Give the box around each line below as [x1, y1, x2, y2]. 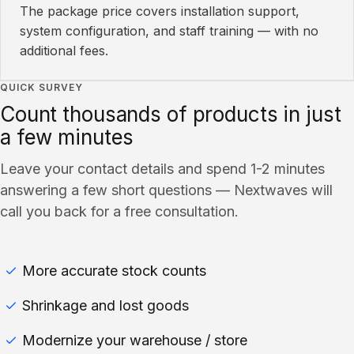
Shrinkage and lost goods [22, 297, 189, 314]
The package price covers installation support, [20, 3, 299, 19]
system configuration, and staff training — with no [20, 23, 318, 39]
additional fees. [20, 43, 108, 58]
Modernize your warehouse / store [22, 332, 247, 348]
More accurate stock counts [22, 262, 206, 279]
